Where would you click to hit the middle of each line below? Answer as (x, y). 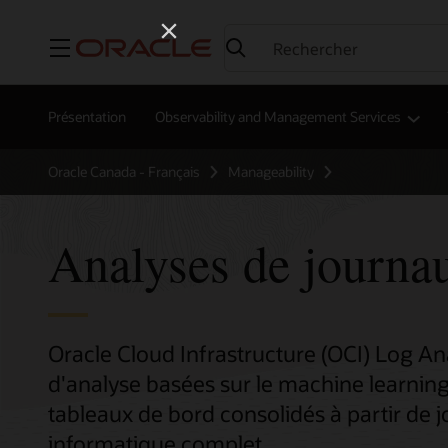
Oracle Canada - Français (124, 171)
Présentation (87, 117)
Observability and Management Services (278, 117)
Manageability (271, 171)
